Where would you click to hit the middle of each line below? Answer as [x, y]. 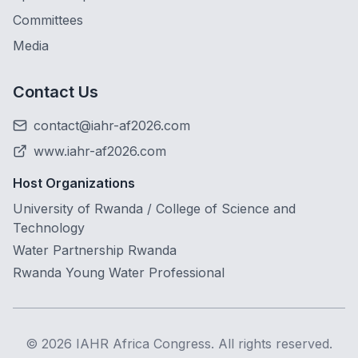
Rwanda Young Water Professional [119, 272]
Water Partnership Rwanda [95, 250]
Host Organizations [74, 183]
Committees [48, 20]
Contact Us [56, 92]
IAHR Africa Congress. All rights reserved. [202, 344]
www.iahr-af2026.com [100, 151]
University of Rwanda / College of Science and [154, 209]
